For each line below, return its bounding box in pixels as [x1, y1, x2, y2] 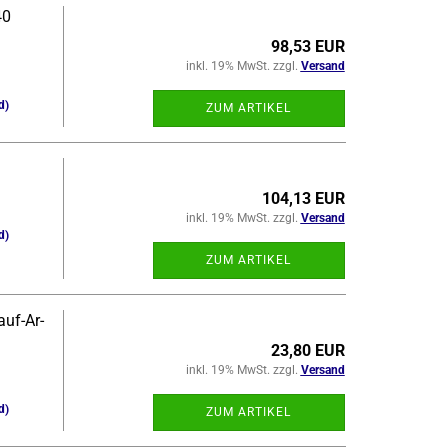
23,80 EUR [270, 341, 345, 360]
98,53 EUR [270, 37, 345, 56]
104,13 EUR [261, 189, 345, 208]
